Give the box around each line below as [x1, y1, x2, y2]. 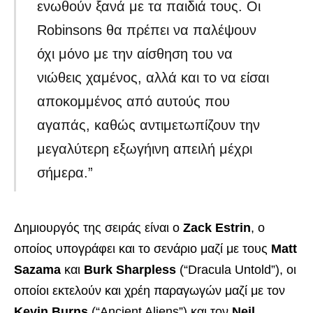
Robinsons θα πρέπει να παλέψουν [37, 22, 257, 38]
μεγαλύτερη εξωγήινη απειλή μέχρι [37, 141, 253, 157]
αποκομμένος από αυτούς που [37, 94, 231, 110]
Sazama [14, 263, 61, 277]
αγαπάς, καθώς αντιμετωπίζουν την [37, 117, 261, 133]
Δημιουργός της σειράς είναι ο [14, 221, 183, 235]
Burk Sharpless [84, 263, 176, 277]
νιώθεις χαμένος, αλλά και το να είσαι [37, 70, 270, 86]
